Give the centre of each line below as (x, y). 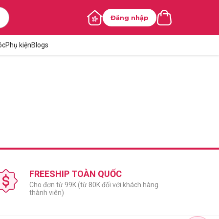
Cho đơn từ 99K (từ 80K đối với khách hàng (94, 185)
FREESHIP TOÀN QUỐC (76, 174)
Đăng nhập (130, 18)
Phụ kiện (18, 45)
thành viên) (47, 193)
